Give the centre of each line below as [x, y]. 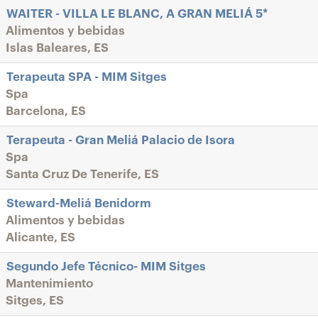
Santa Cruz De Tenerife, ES [82, 174]
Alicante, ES [40, 237]
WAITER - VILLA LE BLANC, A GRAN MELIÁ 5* [137, 14]
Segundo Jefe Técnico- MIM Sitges [106, 267]
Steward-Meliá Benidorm [79, 203]
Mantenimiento [49, 284]
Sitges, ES [35, 301]
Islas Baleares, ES [57, 48]
